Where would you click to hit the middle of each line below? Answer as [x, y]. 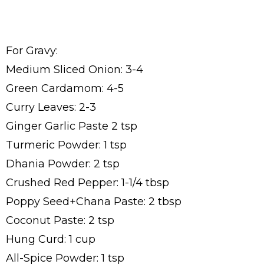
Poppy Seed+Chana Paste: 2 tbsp [94, 201]
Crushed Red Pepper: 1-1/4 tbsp [88, 182]
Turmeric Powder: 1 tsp [66, 145]
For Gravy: [32, 50]
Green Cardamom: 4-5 [65, 88]
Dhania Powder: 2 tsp [63, 164]
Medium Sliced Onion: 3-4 [75, 69]
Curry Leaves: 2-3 [51, 107]
